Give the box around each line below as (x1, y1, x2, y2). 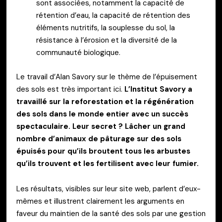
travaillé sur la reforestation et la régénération (16, 96, 194, 107)
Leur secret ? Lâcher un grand (72, 121, 185, 131)
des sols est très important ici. (16, 84, 124, 94)
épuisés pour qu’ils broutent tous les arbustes (16, 146, 190, 156)
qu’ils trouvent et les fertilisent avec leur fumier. (16, 158, 199, 168)
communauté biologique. (36, 47, 120, 57)
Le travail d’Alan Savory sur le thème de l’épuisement (16, 71, 197, 82)
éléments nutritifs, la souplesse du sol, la (36, 22, 175, 33)
